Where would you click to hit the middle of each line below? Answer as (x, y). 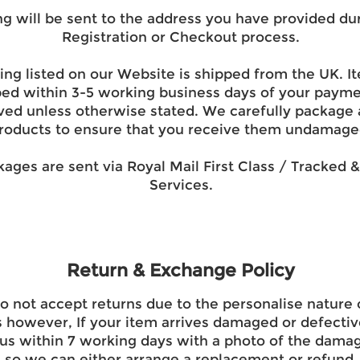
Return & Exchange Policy (181, 270)
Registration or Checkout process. (181, 37)
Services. (181, 185)
